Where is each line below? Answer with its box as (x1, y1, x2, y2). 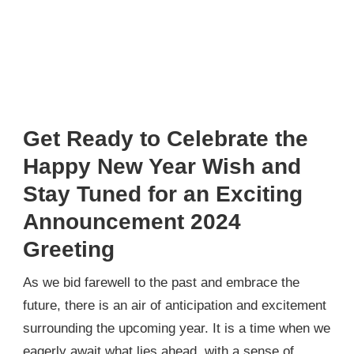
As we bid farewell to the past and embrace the (23, 275, 299, 291)
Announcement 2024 (23, 209, 241, 235)
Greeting (23, 236, 115, 262)
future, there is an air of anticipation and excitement (23, 298, 326, 314)
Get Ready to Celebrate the (23, 126, 308, 152)
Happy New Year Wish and (23, 153, 301, 179)
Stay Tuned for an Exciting (23, 181, 303, 207)
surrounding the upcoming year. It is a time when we (23, 321, 330, 337)
